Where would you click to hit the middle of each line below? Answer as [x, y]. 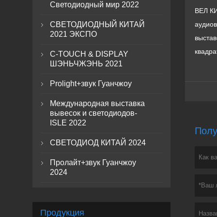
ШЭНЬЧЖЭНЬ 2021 [86, 64]
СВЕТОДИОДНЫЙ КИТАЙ [98, 24]
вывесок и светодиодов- [94, 113]
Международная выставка [98, 103]
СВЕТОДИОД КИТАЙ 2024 [98, 143]
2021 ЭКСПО [74, 34]
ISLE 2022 [68, 123]
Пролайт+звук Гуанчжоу [93, 163]
